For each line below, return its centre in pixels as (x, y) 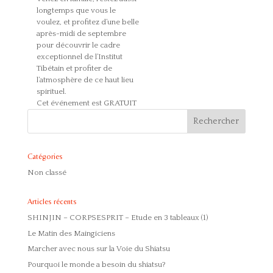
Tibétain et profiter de (74, 69)
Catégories (45, 157)
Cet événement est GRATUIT (86, 103)
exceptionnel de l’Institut (79, 57)
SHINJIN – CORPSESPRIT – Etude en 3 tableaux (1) (118, 218)
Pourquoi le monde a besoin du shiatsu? (96, 264)
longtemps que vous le (76, 11)
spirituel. (51, 92)
